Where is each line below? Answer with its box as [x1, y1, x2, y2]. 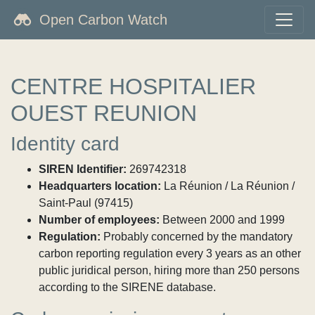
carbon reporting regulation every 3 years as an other [39, 247, 301, 259]
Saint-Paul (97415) [39, 197, 133, 209]
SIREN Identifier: [39, 163, 127, 175]
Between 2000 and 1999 [160, 214, 285, 226]
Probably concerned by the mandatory [101, 231, 292, 243]
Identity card [11, 133, 120, 155]
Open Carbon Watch [39, 12, 167, 27]
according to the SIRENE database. [39, 281, 216, 293]
